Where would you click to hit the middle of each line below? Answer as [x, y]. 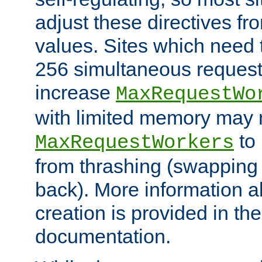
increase [75, 92]
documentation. [103, 236]
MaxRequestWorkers [135, 142]
